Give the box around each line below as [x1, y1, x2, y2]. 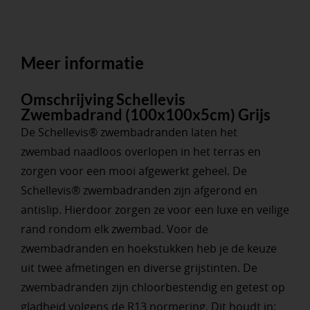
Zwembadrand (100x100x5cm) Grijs [20, 105, 271, 125]
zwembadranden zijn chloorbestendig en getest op [20, 280, 285, 295]
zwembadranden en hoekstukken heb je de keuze [20, 241, 277, 257]
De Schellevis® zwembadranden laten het [20, 125, 237, 140]
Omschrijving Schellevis [20, 90, 185, 109]
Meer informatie [20, 53, 144, 73]
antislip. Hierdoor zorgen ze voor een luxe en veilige [20, 202, 289, 218]
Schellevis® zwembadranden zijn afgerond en [20, 183, 257, 199]
